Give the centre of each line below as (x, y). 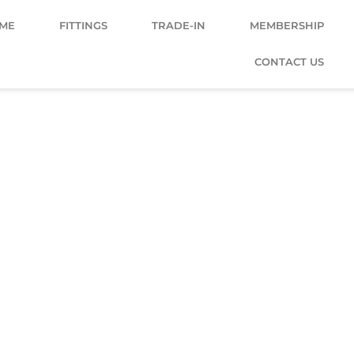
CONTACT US (289, 62)
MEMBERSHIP (286, 26)
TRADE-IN (178, 26)
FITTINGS (83, 26)
